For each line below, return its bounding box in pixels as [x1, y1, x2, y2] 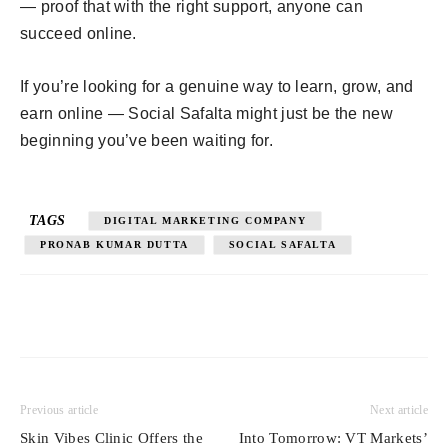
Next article [370, 403, 428, 418]
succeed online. [20, 25, 137, 43]
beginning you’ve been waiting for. [20, 132, 273, 150]
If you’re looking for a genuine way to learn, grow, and [20, 78, 414, 96]
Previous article [20, 403, 99, 418]
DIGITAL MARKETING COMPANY [104, 215, 307, 227]
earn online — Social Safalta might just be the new [20, 105, 394, 123]
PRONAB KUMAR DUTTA [40, 239, 189, 251]
